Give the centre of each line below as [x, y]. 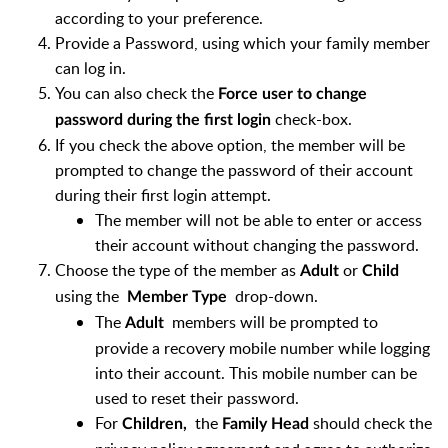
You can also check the [136, 92]
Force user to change [292, 93]
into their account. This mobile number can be [256, 372]
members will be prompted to [275, 321]
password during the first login [165, 119]
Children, [158, 423]
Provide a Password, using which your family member [242, 42]
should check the [372, 422]
